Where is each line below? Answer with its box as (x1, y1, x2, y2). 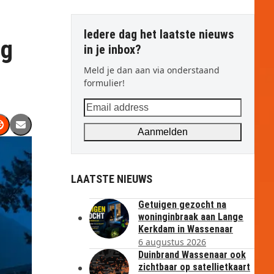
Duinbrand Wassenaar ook (138, 249, 246, 261)
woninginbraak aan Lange (138, 211, 243, 223)
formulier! (84, 77, 125, 89)
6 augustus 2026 (138, 236, 206, 248)
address (83, 113, 120, 127)
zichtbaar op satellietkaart (138, 261, 250, 273)
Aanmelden (138, 127, 188, 137)
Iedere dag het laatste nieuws (84, 27, 234, 42)
